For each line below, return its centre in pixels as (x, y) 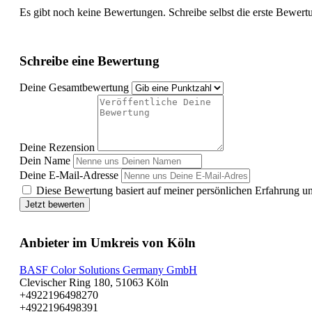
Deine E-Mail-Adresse (69, 175)
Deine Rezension (57, 148)
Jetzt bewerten (55, 205)
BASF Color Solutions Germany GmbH (108, 270)
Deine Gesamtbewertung (74, 88)
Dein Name (45, 161)
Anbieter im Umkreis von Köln (108, 243)
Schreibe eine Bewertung (89, 61)
